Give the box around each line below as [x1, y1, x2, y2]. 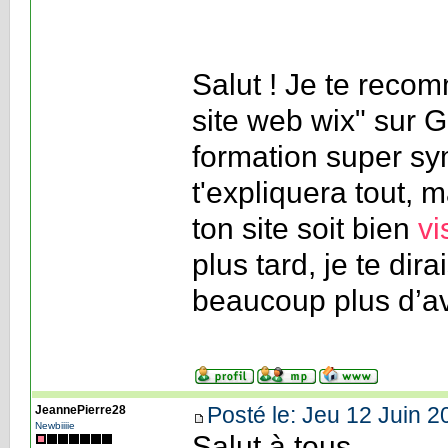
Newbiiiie [34, 419, 75, 431]
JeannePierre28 [34, 402, 126, 417]
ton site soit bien [191, 211, 418, 245]
